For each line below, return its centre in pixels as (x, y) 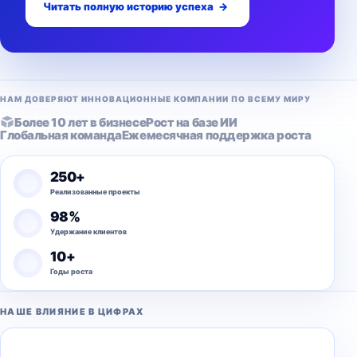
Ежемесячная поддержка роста (216, 135)
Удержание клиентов (88, 231)
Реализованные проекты (95, 192)
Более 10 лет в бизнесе (80, 122)
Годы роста (71, 271)
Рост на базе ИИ (192, 122)
